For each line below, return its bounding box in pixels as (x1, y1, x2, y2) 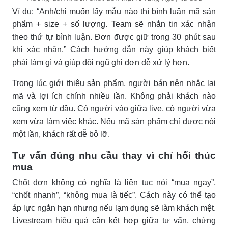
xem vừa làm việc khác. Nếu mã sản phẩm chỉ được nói (12, 117, 216, 126)
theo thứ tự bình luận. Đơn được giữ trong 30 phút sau (12, 32, 216, 41)
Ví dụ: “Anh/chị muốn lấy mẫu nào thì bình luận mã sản (12, 7, 216, 16)
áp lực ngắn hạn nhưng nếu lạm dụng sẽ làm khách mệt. (12, 203, 216, 212)
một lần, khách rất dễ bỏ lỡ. (12, 129, 110, 138)
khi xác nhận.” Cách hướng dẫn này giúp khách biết (12, 45, 216, 54)
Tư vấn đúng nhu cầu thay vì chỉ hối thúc (12, 150, 216, 161)
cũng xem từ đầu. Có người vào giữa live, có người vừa (12, 104, 216, 113)
